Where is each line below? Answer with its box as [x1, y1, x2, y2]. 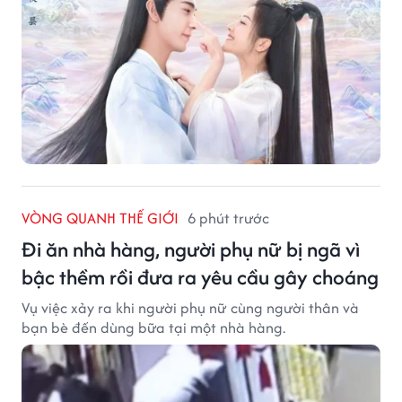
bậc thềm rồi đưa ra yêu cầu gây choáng [22, 261, 379, 292]
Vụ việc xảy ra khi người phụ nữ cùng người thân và [22, 296, 359, 319]
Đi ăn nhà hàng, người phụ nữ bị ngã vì [22, 233, 360, 264]
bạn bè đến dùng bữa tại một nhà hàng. [22, 316, 285, 338]
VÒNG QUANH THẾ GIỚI [22, 206, 179, 229]
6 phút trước [188, 206, 269, 229]
